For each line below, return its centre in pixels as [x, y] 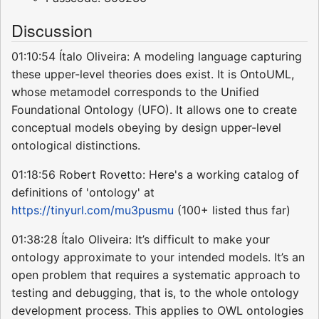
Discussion [52, 30]
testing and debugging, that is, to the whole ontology [155, 293]
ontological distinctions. [76, 146]
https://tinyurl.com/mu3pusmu [93, 210]
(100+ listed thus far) [232, 210]
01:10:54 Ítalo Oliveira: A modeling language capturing [157, 57]
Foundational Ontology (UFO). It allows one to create [154, 110]
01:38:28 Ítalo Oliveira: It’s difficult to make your [141, 240]
